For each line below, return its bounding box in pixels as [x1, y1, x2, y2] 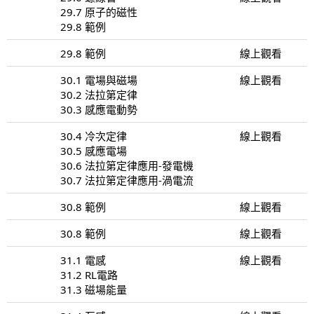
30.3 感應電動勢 [60, 102, 137, 116]
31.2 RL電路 [60, 267, 118, 282]
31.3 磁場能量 [60, 282, 127, 296]
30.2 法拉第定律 [60, 87, 137, 102]
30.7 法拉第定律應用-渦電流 [60, 172, 193, 187]
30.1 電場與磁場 [60, 72, 137, 87]
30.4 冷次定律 [60, 128, 127, 143]
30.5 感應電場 [60, 143, 127, 158]
